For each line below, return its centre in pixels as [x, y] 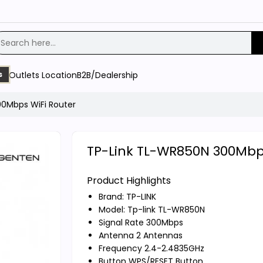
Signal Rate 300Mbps [141, 222]
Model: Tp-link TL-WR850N [151, 209]
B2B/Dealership [107, 75]
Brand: [112, 196]
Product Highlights [129, 180]
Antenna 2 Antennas [140, 235]
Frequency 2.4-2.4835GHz [151, 248]
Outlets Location [43, 75]
